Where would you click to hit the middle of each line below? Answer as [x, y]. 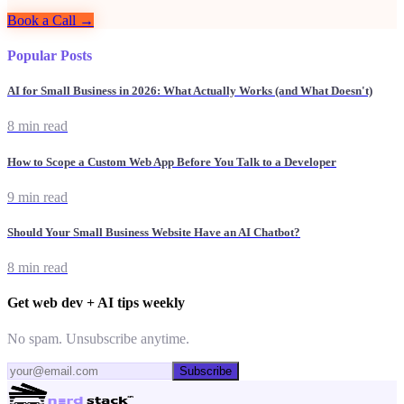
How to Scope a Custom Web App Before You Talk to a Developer [172, 161]
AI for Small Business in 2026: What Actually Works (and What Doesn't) [190, 91]
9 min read [37, 197]
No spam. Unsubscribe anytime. [98, 338]
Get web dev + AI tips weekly [96, 303]
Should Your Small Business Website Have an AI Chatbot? [154, 232]
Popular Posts [50, 55]
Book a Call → [50, 20]
